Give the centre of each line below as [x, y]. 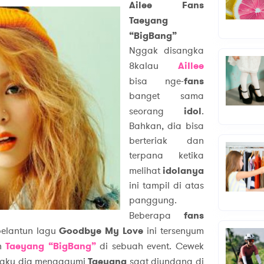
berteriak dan [166, 141]
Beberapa [150, 216]
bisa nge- [156, 82]
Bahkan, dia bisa [166, 126]
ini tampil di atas [166, 186]
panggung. [153, 201]
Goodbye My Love [103, 231]
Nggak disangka [166, 51]
